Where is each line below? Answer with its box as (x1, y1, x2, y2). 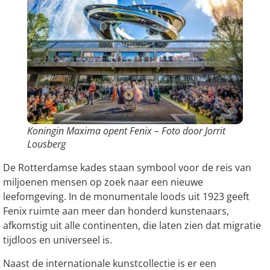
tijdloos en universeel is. (3, 233, 112, 247)
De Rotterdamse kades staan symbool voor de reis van (3, 161, 251, 175)
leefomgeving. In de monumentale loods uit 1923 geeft (3, 190, 250, 204)
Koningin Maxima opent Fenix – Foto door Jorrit (27, 124, 225, 138)
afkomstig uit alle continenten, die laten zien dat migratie (3, 219, 261, 233)
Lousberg (27, 137, 66, 151)
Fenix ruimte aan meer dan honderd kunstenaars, (3, 204, 229, 218)
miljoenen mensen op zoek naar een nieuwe (3, 175, 203, 189)
